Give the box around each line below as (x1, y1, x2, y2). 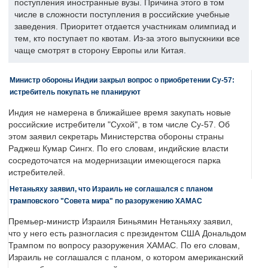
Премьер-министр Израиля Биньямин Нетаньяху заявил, (8, 217, 233, 227)
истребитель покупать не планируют (10, 88, 141, 96)
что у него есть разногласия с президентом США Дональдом (8, 229, 246, 239)
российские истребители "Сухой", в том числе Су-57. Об (8, 120, 230, 130)
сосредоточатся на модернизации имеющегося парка (8, 156, 221, 166)
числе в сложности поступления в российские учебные (14, 10, 230, 20)
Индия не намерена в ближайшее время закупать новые (8, 108, 231, 118)
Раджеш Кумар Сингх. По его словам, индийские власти (8, 144, 229, 154)
